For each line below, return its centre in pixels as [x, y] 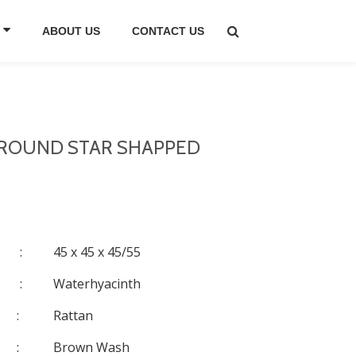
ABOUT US [71, 31]
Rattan [74, 315]
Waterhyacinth [97, 284]
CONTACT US [168, 31]
